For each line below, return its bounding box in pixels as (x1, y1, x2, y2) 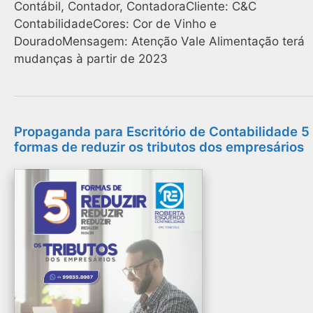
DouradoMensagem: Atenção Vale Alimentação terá (14, 34, 305, 49)
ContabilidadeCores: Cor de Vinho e (14, 17, 217, 31)
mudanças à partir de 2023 (14, 52, 168, 66)
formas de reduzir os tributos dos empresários (14, 139, 304, 156)
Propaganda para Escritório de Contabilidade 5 (14, 124, 310, 140)
